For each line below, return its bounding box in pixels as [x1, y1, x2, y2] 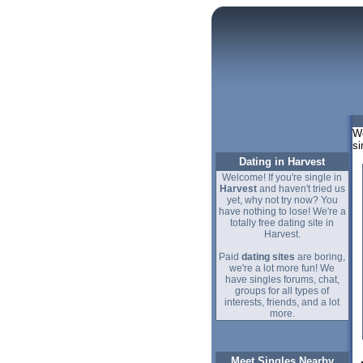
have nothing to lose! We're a [218, 206, 346, 217]
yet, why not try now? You [226, 194, 338, 206]
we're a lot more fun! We [229, 263, 335, 274]
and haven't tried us [256, 183, 345, 194]
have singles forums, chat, [224, 274, 340, 285]
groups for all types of [235, 285, 329, 297]
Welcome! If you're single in [222, 172, 342, 183]
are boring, [295, 251, 345, 263]
